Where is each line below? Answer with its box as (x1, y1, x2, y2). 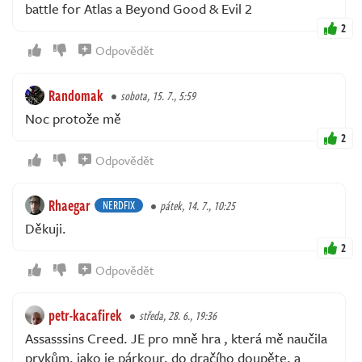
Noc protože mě (25, 107, 121, 128)
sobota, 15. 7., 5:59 (120, 86, 196, 104)
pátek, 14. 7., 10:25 (160, 196, 235, 214)
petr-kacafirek (48, 304, 122, 326)
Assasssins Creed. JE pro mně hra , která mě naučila (25, 327, 327, 348)
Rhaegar (48, 194, 90, 216)
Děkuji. (25, 217, 66, 238)
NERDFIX (103, 196, 135, 213)
